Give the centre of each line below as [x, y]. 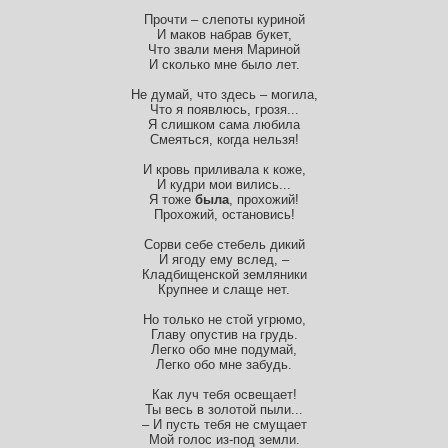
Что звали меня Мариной [224, 50]
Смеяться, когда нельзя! [224, 140]
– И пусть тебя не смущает [224, 425]
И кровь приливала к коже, [224, 170]
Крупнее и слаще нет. [224, 290]
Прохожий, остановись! [224, 215]
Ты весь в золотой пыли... [224, 410]
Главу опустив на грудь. [224, 335]
